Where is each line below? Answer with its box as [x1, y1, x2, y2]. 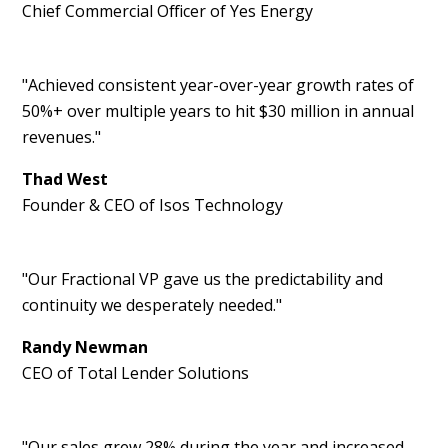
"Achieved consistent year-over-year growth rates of [22, 74, 415, 97]
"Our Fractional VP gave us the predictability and [22, 268, 384, 291]
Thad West [22, 168, 109, 191]
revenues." [22, 126, 102, 149]
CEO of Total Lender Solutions [22, 362, 250, 385]
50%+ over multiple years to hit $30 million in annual [22, 100, 415, 123]
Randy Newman [22, 336, 149, 359]
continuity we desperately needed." [22, 294, 283, 317]
